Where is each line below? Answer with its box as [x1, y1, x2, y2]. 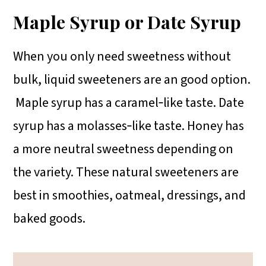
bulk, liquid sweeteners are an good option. [13, 69, 251, 89]
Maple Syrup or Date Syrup [13, 9, 242, 34]
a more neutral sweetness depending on [13, 139, 234, 159]
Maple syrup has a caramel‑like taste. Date [13, 93, 245, 112]
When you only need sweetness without [13, 46, 232, 66]
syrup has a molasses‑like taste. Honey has [13, 116, 245, 135]
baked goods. [13, 208, 86, 228]
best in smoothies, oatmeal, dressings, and [13, 185, 246, 205]
